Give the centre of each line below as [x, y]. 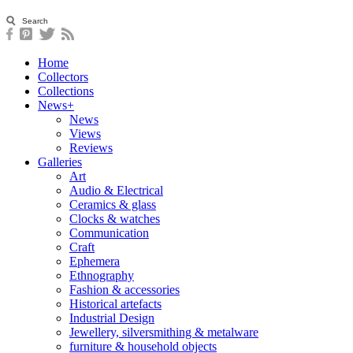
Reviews [91, 148]
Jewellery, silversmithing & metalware [164, 332]
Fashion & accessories [124, 290]
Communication [109, 233]
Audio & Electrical [116, 190]
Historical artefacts [115, 304]
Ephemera [95, 261]
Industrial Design [112, 318]
